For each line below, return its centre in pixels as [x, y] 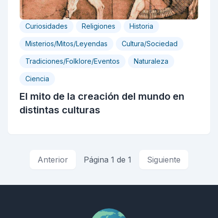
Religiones [99, 26]
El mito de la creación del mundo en [102, 96]
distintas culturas [60, 110]
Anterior [53, 160]
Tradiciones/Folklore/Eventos [73, 61]
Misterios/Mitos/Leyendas [66, 44]
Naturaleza [151, 61]
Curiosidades [46, 26]
